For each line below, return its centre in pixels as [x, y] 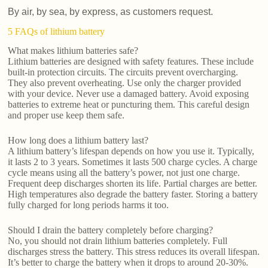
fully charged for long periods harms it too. [89, 205]
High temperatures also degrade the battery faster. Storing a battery [133, 194]
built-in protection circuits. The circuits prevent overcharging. [123, 72]
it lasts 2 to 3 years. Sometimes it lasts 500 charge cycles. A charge [133, 162]
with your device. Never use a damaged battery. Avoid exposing [129, 94]
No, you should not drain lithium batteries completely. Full [118, 241]
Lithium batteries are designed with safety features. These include [131, 62]
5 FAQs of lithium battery [57, 31]
